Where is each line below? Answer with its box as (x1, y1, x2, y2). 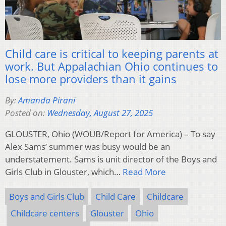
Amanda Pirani (18, 94, 75, 106)
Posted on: (5, 107, 47, 119)
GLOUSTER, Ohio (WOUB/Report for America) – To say (5, 128, 215, 140)
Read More (123, 166, 166, 178)
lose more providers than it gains (5, 71, 177, 87)
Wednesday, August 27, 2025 (47, 107, 153, 119)
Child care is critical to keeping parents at (5, 46, 218, 62)
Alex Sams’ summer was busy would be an (5, 141, 170, 153)
